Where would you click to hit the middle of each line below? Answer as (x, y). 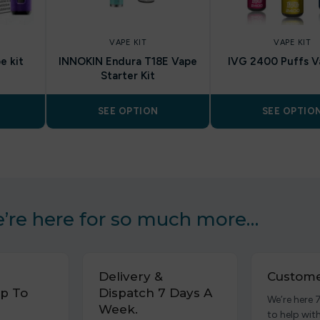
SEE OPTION (128, 111)
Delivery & (131, 276)
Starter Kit (128, 76)
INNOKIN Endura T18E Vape (128, 61)
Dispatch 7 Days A (156, 293)
